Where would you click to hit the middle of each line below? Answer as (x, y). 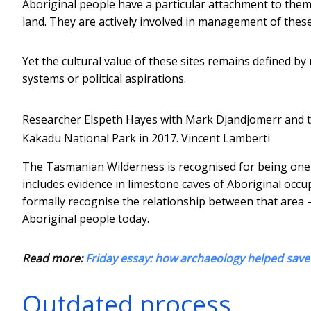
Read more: (54, 258)
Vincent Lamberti (226, 138)
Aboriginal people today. (86, 218)
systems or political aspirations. (104, 78)
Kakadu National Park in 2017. (100, 138)
